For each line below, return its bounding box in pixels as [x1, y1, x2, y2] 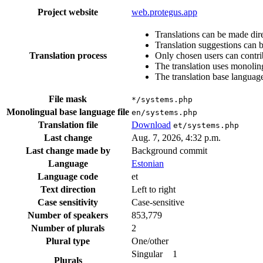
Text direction [40, 184, 96, 194]
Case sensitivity [38, 197, 98, 207]
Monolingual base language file [6, 106, 129, 117]
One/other [131, 235, 168, 246]
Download [131, 119, 171, 130]
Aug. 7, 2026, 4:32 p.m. [131, 132, 221, 143]
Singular [131, 248, 163, 259]
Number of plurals [31, 222, 104, 233]
